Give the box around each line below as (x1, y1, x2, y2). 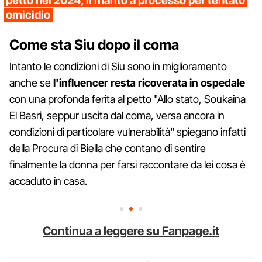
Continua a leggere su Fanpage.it (43, 223, 219, 238)
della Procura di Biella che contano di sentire (9, 142, 206, 154)
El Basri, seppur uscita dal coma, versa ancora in (9, 109, 225, 122)
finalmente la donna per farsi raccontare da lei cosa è (9, 158, 246, 171)
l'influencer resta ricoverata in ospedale (53, 76, 245, 89)
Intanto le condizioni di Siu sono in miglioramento (9, 60, 227, 73)
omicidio (6, 8, 50, 22)
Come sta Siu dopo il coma (9, 36, 179, 53)
